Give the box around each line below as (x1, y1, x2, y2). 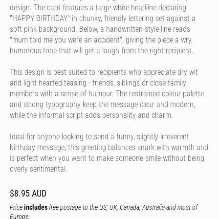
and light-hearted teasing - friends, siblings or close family (10, 78, 186, 88)
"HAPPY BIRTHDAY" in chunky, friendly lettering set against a (10, 14, 196, 23)
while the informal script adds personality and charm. (10, 110, 173, 120)
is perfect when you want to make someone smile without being (10, 153, 204, 163)
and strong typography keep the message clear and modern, (10, 100, 195, 109)
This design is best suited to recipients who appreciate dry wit (10, 67, 198, 77)
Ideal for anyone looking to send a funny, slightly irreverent (10, 132, 189, 141)
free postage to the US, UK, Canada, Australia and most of (47, 203, 197, 211)
